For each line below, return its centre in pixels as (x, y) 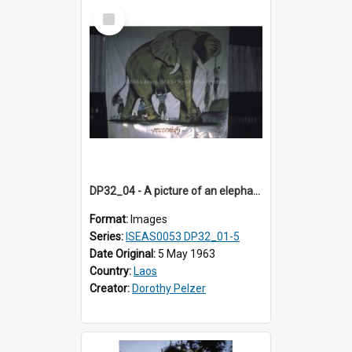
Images (149, 219)
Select (114, 10)
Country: (112, 271)
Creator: (111, 288)
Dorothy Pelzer (169, 288)
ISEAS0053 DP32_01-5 (183, 236)
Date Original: (124, 253)
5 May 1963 (187, 253)
